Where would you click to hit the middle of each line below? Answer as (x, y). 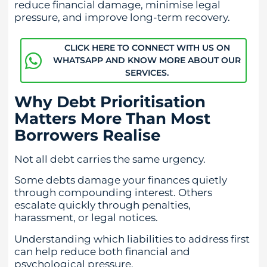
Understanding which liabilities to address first (132, 239)
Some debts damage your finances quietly (121, 180)
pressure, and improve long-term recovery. (122, 18)
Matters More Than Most (112, 119)
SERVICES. (147, 73)
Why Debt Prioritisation (110, 102)
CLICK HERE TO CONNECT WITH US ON (147, 48)
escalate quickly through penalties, (103, 205)
